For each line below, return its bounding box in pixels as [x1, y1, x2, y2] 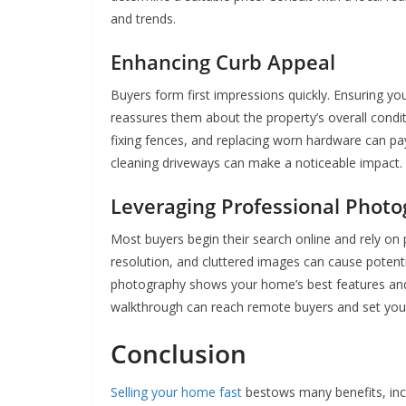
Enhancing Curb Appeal [111, 48, 335, 76]
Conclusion [111, 336, 246, 372]
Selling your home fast [111, 383, 242, 401]
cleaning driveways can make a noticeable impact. [111, 154, 402, 172]
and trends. [111, 10, 176, 28]
